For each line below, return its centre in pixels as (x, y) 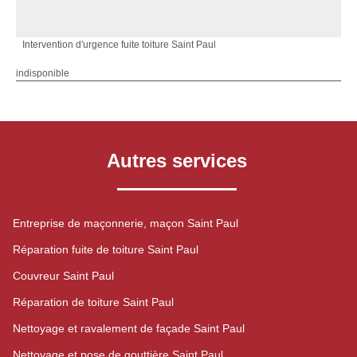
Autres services (177, 161)
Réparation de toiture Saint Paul (93, 302)
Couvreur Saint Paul (63, 276)
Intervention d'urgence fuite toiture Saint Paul (119, 45)
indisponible (43, 74)
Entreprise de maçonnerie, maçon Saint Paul (126, 224)
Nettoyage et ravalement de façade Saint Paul (129, 329)
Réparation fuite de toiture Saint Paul (106, 250)
